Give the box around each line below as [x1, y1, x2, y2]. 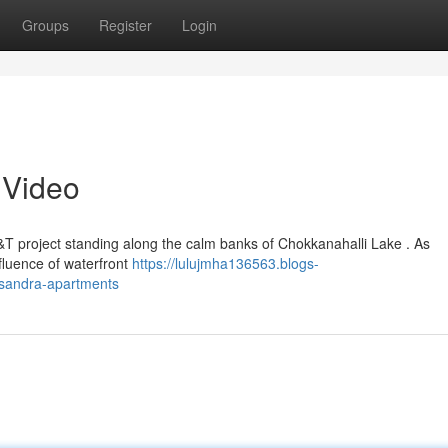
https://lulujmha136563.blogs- [132, 253, 319, 273]
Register [99, 15, 152, 35]
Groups [22, 15, 69, 35]
